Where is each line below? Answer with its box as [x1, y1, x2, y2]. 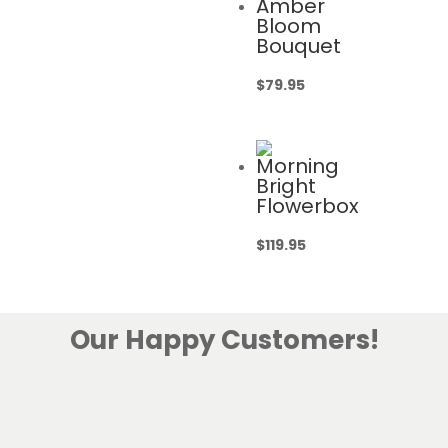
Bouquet [255, 32, 341, 61]
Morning [255, 152, 339, 180]
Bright [255, 172, 316, 200]
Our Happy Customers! [69, 321, 379, 358]
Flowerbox [255, 192, 359, 220]
